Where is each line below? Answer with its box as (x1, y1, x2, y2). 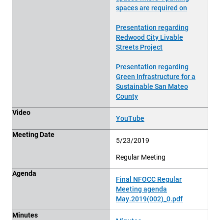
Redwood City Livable (116, 32, 183, 42)
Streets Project (116, 42, 163, 52)
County (116, 91, 138, 101)
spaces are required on (116, 3, 187, 12)
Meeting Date (12, 130, 55, 139)
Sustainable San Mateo (116, 82, 188, 91)
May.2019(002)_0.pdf (116, 194, 183, 203)
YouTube (116, 113, 144, 123)
